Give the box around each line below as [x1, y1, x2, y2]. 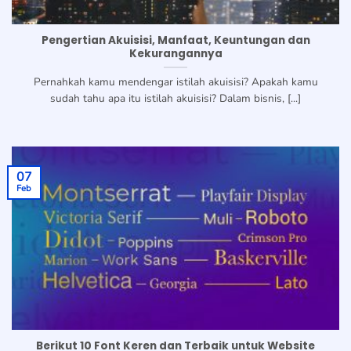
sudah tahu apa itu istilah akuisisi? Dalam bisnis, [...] [50, 91, 301, 107]
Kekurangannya [128, 46, 223, 62]
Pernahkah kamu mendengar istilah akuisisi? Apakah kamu [33, 74, 318, 90]
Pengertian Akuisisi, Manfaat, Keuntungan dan [41, 33, 310, 49]
